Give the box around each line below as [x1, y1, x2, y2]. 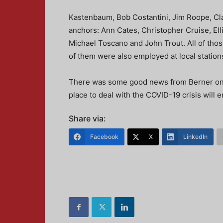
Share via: [69, 113, 106, 123]
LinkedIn [183, 133, 208, 140]
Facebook [90, 133, 118, 140]
